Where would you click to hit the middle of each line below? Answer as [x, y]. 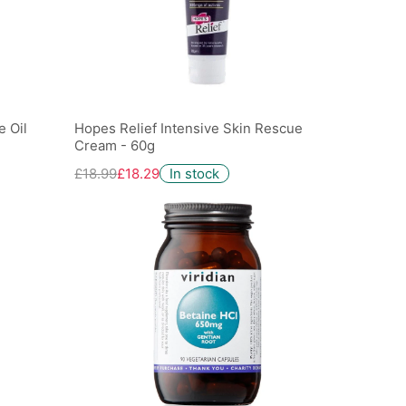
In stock [195, 174]
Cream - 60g [115, 145]
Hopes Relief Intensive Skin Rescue [189, 128]
